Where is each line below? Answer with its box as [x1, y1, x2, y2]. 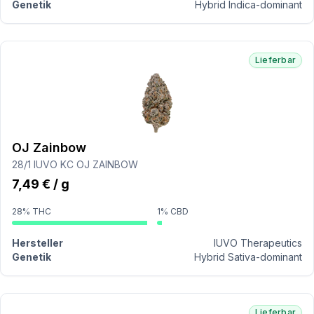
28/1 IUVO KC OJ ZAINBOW [12, 158, 138, 170]
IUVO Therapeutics [214, 237, 302, 249]
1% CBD [157, 206, 189, 217]
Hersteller [12, 237, 63, 249]
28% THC [12, 206, 51, 217]
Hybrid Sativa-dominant [194, 251, 302, 263]
